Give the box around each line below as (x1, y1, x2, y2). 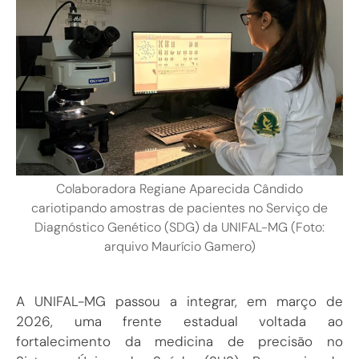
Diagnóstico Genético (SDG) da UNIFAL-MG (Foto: (34, 219, 325, 236)
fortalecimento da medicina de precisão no (16, 332, 343, 350)
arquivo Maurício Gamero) (103, 238, 256, 256)
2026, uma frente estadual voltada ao (16, 312, 343, 330)
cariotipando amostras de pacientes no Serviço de (31, 200, 328, 217)
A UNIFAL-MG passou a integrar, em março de (16, 292, 343, 310)
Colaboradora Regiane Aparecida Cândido (56, 180, 303, 198)
